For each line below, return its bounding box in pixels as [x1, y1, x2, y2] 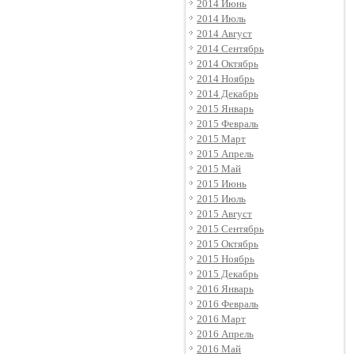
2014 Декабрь [197, 88, 258, 100]
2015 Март [197, 133, 246, 145]
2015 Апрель [197, 148, 254, 160]
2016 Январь [197, 283, 254, 295]
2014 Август [197, 28, 252, 40]
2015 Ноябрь [197, 253, 254, 265]
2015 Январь [197, 103, 254, 115]
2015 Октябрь [197, 238, 258, 250]
